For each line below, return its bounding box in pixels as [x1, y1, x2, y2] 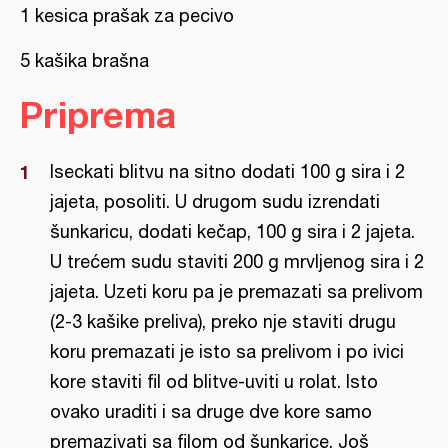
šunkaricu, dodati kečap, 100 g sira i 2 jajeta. [50, 221, 415, 242]
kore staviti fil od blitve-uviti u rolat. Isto [50, 371, 378, 392]
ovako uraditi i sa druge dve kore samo [50, 401, 372, 422]
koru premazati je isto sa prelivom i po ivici [50, 341, 404, 362]
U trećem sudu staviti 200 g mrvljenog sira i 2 [50, 251, 424, 272]
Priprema [20, 93, 176, 136]
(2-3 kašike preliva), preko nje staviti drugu [50, 311, 396, 332]
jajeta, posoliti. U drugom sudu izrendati [50, 191, 380, 212]
